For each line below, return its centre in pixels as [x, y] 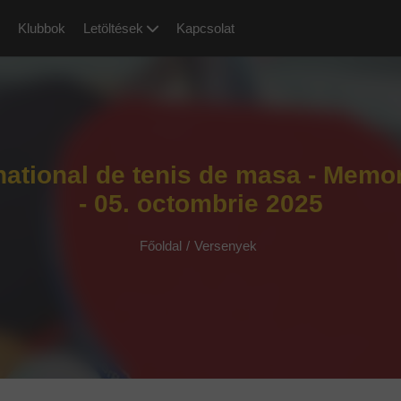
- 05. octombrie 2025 [200, 204]
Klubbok [41, 28]
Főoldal [161, 245]
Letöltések [115, 28]
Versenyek [226, 245]
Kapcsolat [205, 28]
